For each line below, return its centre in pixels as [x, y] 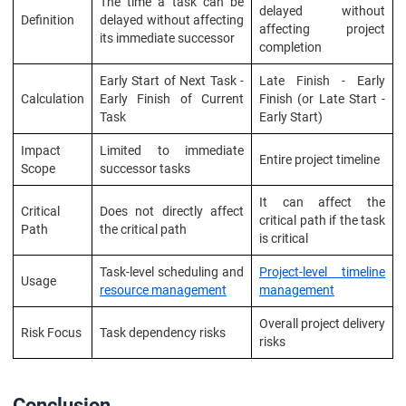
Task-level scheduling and [172, 272]
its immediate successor [167, 38]
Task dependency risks [163, 333]
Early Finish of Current [172, 99]
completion [290, 47]
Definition [48, 20]
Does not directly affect [172, 211]
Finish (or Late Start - [322, 99]
